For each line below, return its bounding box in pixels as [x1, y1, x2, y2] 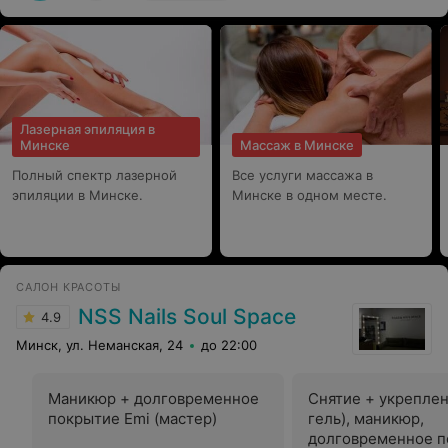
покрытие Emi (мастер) [48, 409, 217, 428]
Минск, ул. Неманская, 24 [16, 337, 183, 353]
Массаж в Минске [240, 137, 354, 153]
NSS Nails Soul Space [78, 304, 296, 329]
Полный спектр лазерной [12, 167, 177, 183]
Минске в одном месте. [232, 187, 387, 203]
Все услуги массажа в [232, 167, 373, 183]
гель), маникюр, [308, 409, 424, 428]
